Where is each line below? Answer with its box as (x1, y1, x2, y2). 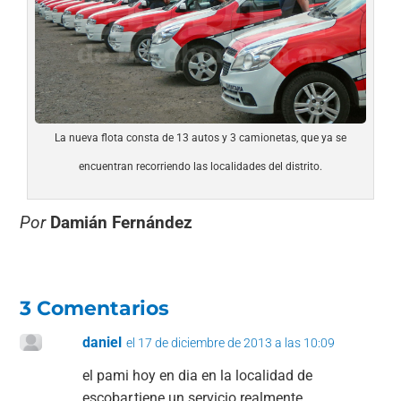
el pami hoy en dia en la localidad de (82, 366, 313, 384)
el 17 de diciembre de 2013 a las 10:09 (126, 335, 336, 350)
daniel (82, 333, 123, 351)
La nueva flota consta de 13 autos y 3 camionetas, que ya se (54, 131, 346, 144)
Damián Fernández (50, 211, 193, 233)
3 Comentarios (20, 295, 170, 320)
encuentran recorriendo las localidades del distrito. (78, 159, 322, 173)
